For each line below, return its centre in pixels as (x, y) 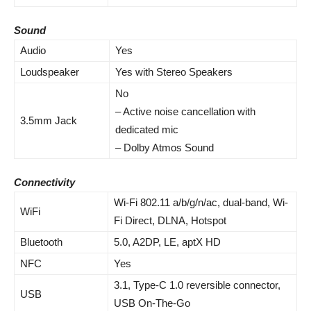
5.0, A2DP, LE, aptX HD (167, 242)
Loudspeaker (50, 72)
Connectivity (44, 182)
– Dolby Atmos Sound (165, 148)
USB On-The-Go (152, 303)
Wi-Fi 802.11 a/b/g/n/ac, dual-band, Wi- (201, 202)
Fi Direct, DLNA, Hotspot (170, 220)
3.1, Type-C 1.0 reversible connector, (197, 285)
